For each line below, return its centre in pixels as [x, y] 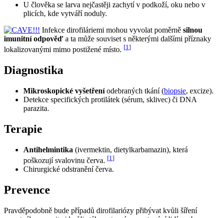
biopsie [175, 91]
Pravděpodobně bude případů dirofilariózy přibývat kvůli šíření [100, 211]
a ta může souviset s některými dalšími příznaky [137, 39]
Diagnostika [34, 70]
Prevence [27, 190]
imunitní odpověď [34, 39]
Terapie [23, 129]
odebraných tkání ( [134, 91]
